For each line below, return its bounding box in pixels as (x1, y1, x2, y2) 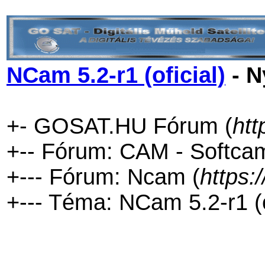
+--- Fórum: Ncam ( (7, 164, 200, 189)
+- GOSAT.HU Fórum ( (7, 114, 232, 138)
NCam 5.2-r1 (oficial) (7, 63, 225, 88)
